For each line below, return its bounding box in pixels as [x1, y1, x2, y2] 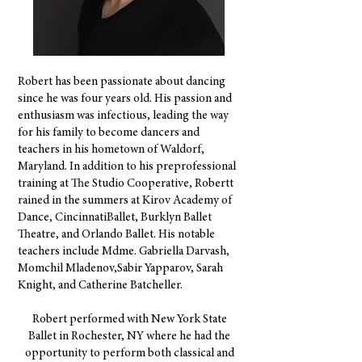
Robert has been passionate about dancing [18, 76, 225, 88]
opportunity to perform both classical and [24, 347, 234, 360]
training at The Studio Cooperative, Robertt [18, 178, 234, 190]
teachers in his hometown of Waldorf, [18, 144, 204, 156]
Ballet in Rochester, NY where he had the [28, 330, 230, 343]
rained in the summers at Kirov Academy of [18, 195, 232, 207]
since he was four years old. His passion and [18, 93, 232, 105]
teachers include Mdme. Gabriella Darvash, [18, 246, 229, 258]
